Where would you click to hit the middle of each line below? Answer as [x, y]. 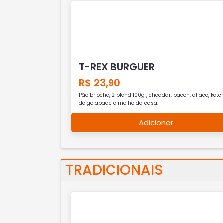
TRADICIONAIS [114, 170]
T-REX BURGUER [116, 66]
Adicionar [156, 122]
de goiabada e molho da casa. [118, 103]
